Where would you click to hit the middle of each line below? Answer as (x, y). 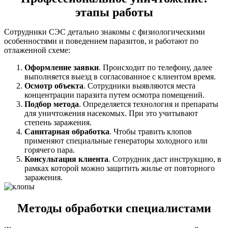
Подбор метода (52, 104)
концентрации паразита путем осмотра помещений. (115, 95)
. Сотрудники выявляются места (139, 86)
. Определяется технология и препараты (149, 104)
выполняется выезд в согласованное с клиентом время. (120, 77)
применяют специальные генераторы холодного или (116, 141)
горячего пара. (50, 150)
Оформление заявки (62, 68)
